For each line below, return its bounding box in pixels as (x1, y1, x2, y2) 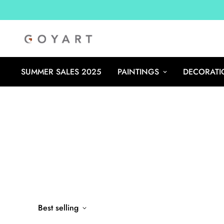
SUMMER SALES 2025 (21, 66, 101, 77)
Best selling (38, 202, 78, 214)
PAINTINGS (117, 66, 159, 77)
